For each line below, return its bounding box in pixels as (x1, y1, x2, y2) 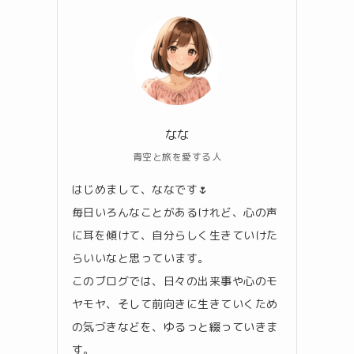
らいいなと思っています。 (72, 250, 209, 265)
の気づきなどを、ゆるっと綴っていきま (72, 318, 278, 334)
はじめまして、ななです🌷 (72, 181, 209, 197)
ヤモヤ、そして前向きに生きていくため (72, 296, 278, 311)
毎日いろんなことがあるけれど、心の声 (72, 204, 278, 220)
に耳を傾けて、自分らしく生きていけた (72, 227, 278, 243)
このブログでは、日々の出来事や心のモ (72, 273, 278, 288)
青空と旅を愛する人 (132, 149, 222, 164)
